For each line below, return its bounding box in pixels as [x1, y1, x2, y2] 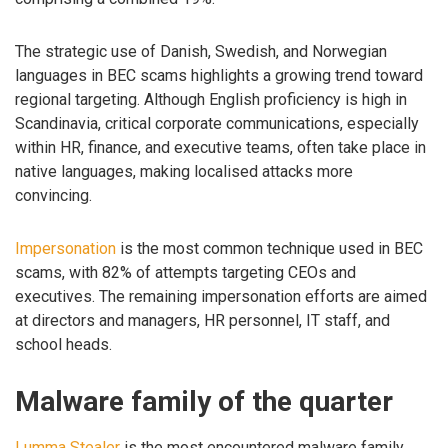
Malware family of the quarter [15, 385, 393, 419]
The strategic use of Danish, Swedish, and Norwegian [15, 41, 387, 61]
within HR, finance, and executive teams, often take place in [15, 137, 426, 157]
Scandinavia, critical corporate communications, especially [15, 113, 419, 133]
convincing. [15, 185, 92, 205]
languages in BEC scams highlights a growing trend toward [15, 65, 423, 85]
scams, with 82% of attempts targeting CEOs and [15, 262, 356, 282]
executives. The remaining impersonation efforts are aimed [15, 286, 427, 306]
